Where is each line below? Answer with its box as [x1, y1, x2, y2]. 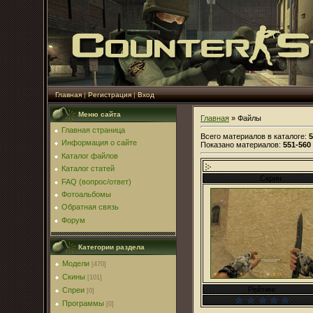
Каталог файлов [61, 151, 118, 160]
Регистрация [88, 91, 131, 99]
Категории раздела [78, 243, 145, 251]
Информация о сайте [61, 138, 137, 147]
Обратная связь [61, 203, 119, 212]
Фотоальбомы [61, 189, 111, 198]
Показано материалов [201, 140, 279, 149]
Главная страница [61, 126, 125, 134]
